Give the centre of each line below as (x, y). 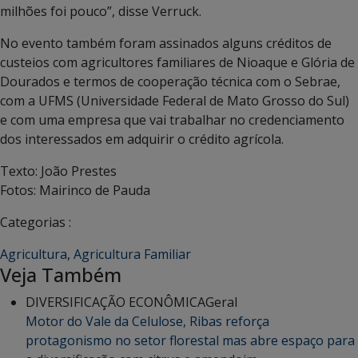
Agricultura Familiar (132, 254)
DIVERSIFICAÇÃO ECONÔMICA (115, 302)
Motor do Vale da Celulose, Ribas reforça (147, 321)
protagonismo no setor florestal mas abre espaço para (190, 340)
